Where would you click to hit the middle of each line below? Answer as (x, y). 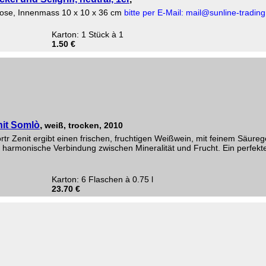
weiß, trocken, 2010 (84, 125)
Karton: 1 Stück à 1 (88, 34)
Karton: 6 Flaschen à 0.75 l (102, 179)
